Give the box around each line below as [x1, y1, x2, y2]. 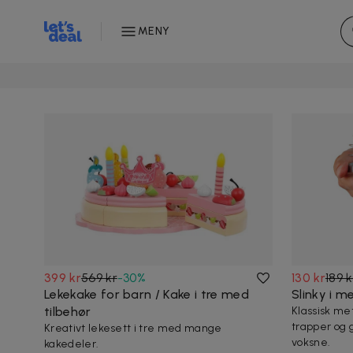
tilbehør [44, 304, 91, 320]
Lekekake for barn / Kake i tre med [44, 287, 249, 303]
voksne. [292, 336, 331, 350]
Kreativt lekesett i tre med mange [44, 321, 222, 336]
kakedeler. [44, 337, 99, 351]
